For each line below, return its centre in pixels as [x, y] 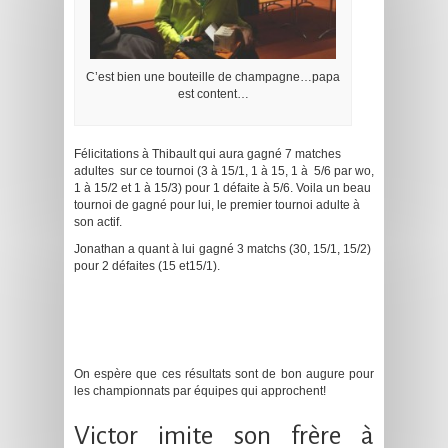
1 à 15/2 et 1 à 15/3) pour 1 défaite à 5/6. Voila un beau [222, 188]
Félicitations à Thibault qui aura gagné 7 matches [207, 154]
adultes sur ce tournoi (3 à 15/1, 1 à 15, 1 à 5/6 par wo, [224, 171]
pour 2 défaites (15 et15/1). [147, 266]
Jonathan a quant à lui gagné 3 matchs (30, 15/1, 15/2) [224, 249]
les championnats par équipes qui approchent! [200, 391]
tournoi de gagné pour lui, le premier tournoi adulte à [217, 205]
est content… [213, 94]
